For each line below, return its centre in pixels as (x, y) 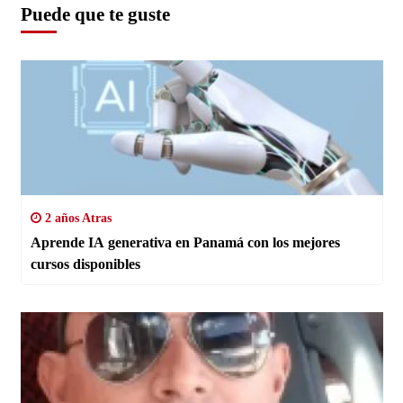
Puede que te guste (95, 15)
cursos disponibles (85, 264)
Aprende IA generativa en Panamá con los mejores (185, 243)
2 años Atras (76, 219)
